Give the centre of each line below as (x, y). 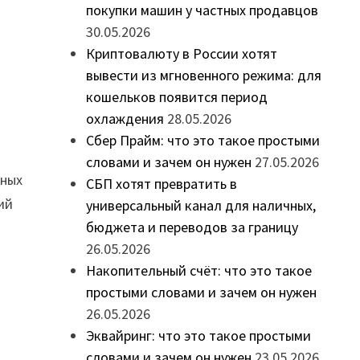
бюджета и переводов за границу (192, 227)
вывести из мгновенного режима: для (203, 76)
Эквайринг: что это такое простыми (198, 336)
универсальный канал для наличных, (200, 206)
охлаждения (125, 119)
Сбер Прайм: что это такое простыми (202, 141)
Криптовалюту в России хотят (181, 54)
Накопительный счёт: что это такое (198, 271)
